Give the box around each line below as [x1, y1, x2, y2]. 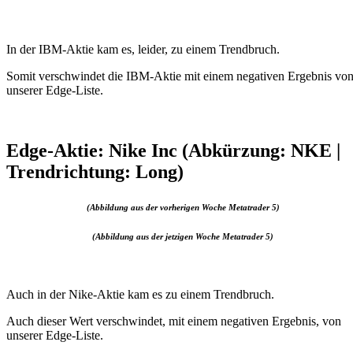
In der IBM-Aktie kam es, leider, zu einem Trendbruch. [6, 43, 280, 57]
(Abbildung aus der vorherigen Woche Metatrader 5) [86, 203, 280, 213]
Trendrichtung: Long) [6, 162, 184, 183]
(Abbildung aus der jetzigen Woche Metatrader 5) [92, 232, 273, 242]
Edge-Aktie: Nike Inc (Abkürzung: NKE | [6, 140, 340, 162]
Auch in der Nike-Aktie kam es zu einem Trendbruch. [6, 288, 274, 302]
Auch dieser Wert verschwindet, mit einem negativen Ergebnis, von [6, 314, 341, 329]
